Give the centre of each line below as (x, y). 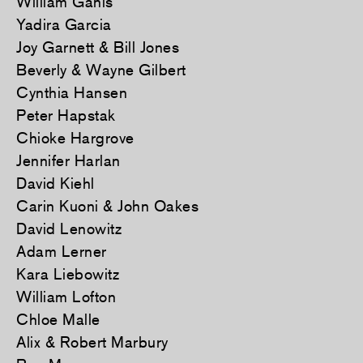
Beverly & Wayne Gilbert (101, 69)
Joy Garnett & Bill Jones (98, 47)
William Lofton (66, 296)
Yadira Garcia (64, 24)
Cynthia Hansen (72, 92)
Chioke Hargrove (75, 137)
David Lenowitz (69, 228)
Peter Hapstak (66, 115)
